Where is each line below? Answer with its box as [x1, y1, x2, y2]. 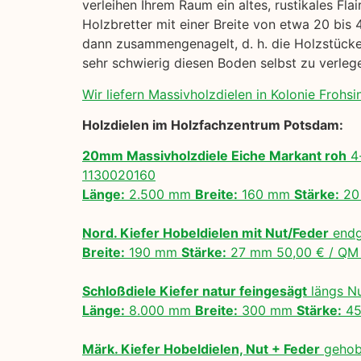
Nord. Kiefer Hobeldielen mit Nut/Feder [82, 225, 329, 242]
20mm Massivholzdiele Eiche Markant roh [82, 147, 346, 164]
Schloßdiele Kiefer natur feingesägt [82, 283, 307, 300]
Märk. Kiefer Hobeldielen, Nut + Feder [82, 341, 320, 358]
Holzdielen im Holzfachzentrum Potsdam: [82, 116, 343, 133]
